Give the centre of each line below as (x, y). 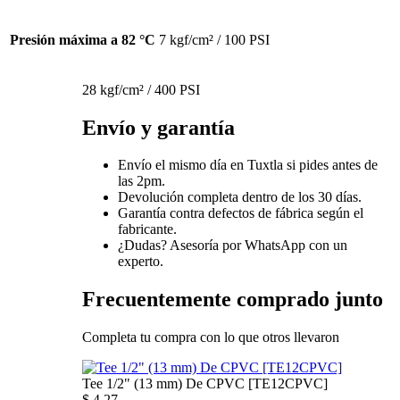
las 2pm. (142, 181)
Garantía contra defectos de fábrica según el (241, 213)
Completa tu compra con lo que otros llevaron (211, 337)
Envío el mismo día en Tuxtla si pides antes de (248, 165)
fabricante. (147, 229)
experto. (141, 262)
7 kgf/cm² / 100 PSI (214, 39)
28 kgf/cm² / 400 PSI (141, 89)
